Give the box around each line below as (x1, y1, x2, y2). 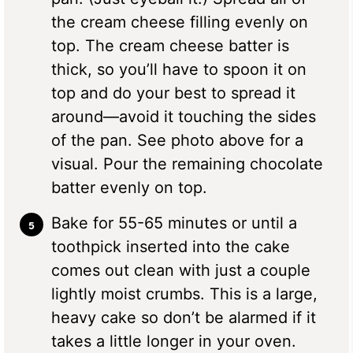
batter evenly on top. (51, 177, 207, 197)
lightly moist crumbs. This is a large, (51, 284, 318, 303)
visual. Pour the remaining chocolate (51, 154, 323, 173)
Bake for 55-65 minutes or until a (51, 213, 297, 232)
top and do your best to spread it (51, 83, 295, 102)
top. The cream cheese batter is (51, 35, 289, 55)
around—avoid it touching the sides (51, 106, 316, 126)
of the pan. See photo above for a (51, 130, 303, 150)
